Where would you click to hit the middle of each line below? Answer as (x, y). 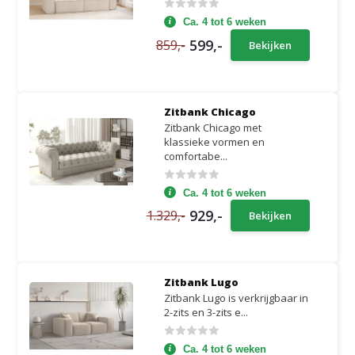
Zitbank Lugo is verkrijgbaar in (236, 298)
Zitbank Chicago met (212, 127)
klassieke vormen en (214, 141)
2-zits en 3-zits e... (206, 312)
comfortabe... (195, 156)
